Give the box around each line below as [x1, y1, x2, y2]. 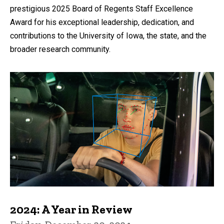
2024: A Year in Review [10, 202, 132, 217]
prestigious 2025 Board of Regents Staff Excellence [10, 3, 193, 13]
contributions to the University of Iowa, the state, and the [10, 30, 206, 40]
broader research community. [10, 44, 110, 54]
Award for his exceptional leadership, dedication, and [10, 17, 194, 27]
